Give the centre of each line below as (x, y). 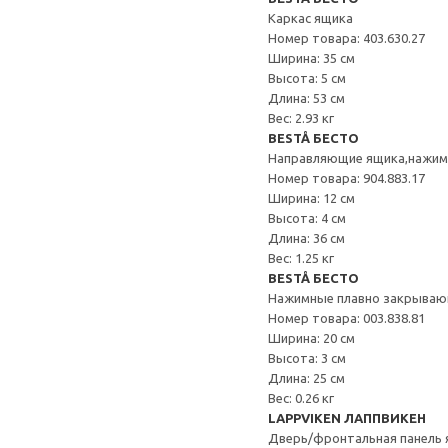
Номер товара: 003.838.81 (346, 318)
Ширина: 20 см (311, 338)
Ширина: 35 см (311, 58)
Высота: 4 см (307, 218)
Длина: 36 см (306, 238)
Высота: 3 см (307, 358)
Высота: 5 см (307, 78)
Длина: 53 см (306, 98)
